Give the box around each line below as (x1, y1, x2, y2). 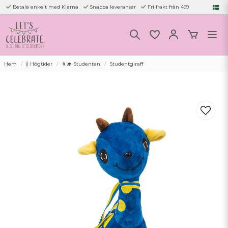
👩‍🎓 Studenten (62, 61, 100, 67)
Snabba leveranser (90, 4, 136, 10)
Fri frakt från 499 (148, 4, 189, 10)
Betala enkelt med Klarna (13, 4, 78, 10)
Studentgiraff (109, 61, 143, 67)
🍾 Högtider (26, 61, 52, 67)
